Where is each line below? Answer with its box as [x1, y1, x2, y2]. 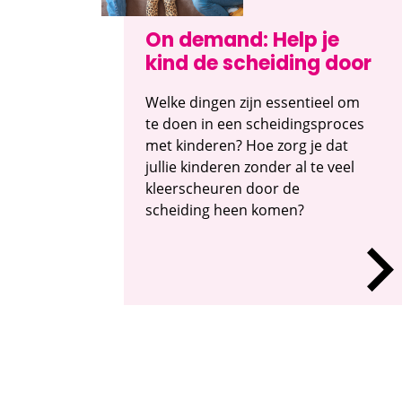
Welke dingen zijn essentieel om [145, 92, 360, 112]
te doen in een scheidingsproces [145, 113, 364, 134]
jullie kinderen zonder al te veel [145, 156, 354, 177]
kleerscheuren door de [145, 178, 300, 198]
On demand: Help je [145, 31, 339, 52]
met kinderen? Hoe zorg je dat [145, 135, 348, 155]
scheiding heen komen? [145, 199, 304, 220]
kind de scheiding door [145, 54, 371, 75]
